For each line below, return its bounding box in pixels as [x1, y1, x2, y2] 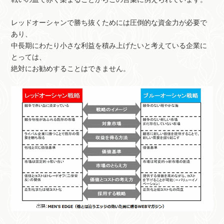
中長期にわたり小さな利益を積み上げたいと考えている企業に [11, 42, 207, 50]
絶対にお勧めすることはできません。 [11, 65, 130, 73]
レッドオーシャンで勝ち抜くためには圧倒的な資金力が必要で [11, 19, 207, 27]
